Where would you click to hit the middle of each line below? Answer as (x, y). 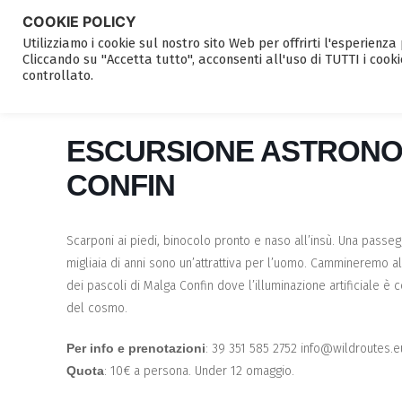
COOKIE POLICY (79, 22)
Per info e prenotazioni (136, 348)
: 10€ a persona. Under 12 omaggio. (199, 371)
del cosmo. (97, 308)
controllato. (58, 75)
